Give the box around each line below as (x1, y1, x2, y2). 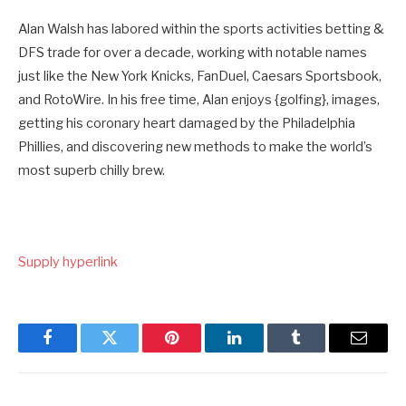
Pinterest (170, 343, 228, 360)
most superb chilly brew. (18, 162, 165, 179)
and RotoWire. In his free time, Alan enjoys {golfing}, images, (18, 92, 380, 109)
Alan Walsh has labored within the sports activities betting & (18, 21, 384, 38)
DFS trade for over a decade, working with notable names (18, 44, 367, 62)
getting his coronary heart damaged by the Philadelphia (18, 115, 355, 132)
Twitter (108, 343, 156, 360)
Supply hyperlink (18, 253, 118, 270)
